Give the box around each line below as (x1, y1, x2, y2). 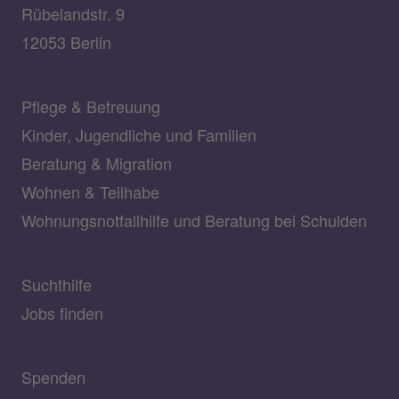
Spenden (21, 364, 85, 388)
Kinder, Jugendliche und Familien (21, 122, 256, 146)
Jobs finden (21, 300, 103, 324)
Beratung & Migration (21, 151, 172, 175)
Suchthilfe (21, 272, 92, 296)
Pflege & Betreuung (21, 94, 160, 118)
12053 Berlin (21, 29, 111, 53)
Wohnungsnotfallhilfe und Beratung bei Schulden (21, 208, 367, 232)
